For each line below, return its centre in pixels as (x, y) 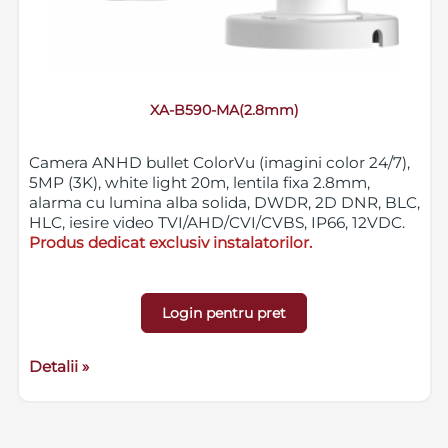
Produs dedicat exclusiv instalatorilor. (170, 243)
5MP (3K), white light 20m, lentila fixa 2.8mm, (199, 183)
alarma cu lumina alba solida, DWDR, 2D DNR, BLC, (224, 203)
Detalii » (58, 366)
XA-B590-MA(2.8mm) (224, 109)
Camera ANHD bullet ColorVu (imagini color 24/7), (219, 163)
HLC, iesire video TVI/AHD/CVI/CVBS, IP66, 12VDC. (216, 223)
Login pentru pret (224, 312)
